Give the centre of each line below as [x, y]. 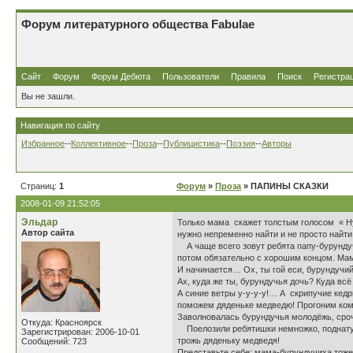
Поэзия [241, 143]
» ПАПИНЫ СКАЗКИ [285, 186]
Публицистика [191, 143]
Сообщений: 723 [54, 341]
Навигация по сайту [60, 125]
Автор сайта [48, 232]
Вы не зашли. [48, 96]
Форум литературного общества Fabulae [138, 24]
